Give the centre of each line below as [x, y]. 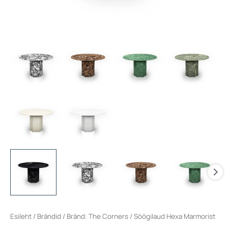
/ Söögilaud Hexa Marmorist [172, 216]
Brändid [49, 216]
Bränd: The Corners [97, 216]
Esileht [21, 216]
